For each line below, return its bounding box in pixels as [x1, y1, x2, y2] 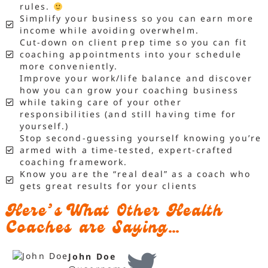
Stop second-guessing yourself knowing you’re [19, 132, 261, 144]
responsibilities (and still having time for [19, 108, 236, 120]
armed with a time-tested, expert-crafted [19, 144, 234, 156]
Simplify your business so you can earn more [19, 13, 254, 25]
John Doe [68, 251, 116, 263]
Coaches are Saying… [6, 217, 181, 242]
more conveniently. [19, 60, 118, 72]
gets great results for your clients [19, 180, 198, 192]
